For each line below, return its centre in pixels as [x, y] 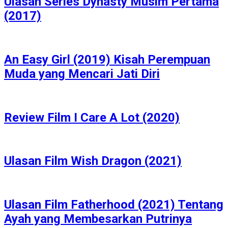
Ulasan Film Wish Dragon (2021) [93, 161]
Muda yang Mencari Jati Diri [82, 74]
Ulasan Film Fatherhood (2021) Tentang [114, 205]
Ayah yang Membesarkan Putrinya [98, 219]
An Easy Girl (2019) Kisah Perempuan [107, 59]
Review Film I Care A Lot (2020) [92, 117]
